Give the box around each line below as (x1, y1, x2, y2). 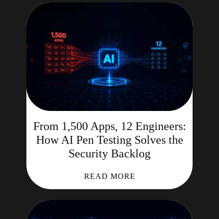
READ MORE (84, 172, 135, 180)
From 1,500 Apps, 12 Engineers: (33, 120, 186, 132)
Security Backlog (68, 147, 151, 160)
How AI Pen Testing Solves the (36, 133, 183, 146)
